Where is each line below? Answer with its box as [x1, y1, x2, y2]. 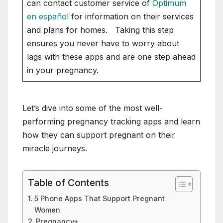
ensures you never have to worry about [27, 38, 179, 49]
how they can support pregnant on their [22, 130, 175, 140]
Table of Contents [28, 177, 109, 189]
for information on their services [69, 11, 194, 22]
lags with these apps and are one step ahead [27, 52, 196, 62]
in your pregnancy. [27, 65, 104, 76]
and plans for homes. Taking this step [27, 25, 174, 35]
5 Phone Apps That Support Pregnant [34, 194, 165, 203]
